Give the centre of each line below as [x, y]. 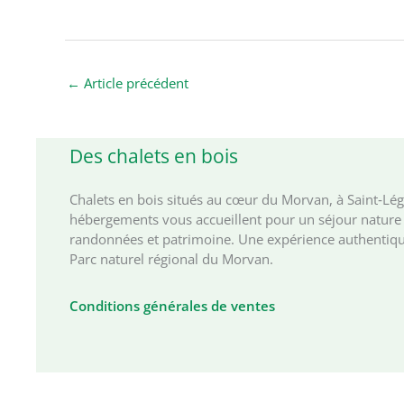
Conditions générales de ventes [172, 306]
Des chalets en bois [154, 156]
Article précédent [134, 83]
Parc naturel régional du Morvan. [171, 259]
